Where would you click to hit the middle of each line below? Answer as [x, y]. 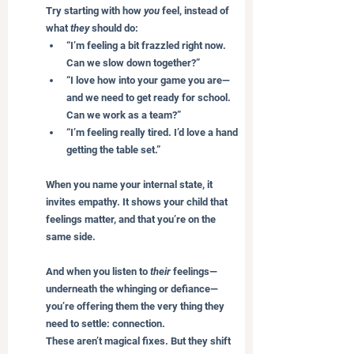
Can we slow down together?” [133, 62]
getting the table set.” [113, 149]
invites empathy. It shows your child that [138, 201]
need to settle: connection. [105, 323]
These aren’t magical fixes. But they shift [139, 341]
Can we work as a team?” [124, 115]
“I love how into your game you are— [148, 80]
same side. [71, 236]
